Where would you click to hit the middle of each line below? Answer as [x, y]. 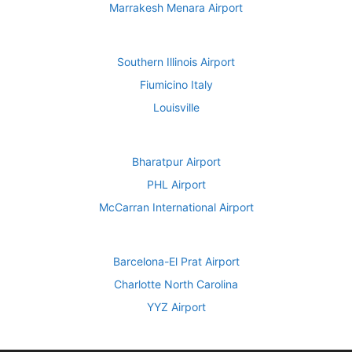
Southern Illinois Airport [176, 61]
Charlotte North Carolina [176, 284]
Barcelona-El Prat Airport [176, 261]
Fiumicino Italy [176, 84]
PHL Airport [176, 184]
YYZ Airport [176, 306]
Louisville [176, 107]
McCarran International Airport [176, 207]
